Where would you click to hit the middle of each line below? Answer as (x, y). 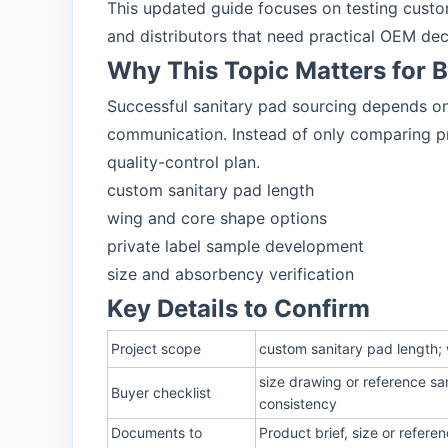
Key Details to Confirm (238, 308)
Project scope (156, 348)
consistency (298, 403)
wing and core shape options (217, 218)
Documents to (156, 432)
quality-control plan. (183, 162)
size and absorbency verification (230, 274)
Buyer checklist (161, 392)
